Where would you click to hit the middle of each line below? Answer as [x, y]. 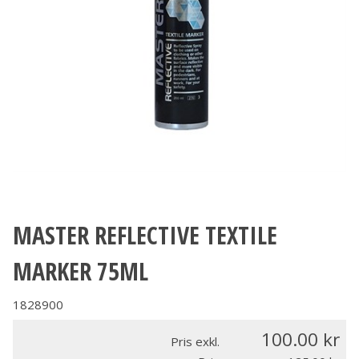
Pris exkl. [195, 341]
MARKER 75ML [81, 271]
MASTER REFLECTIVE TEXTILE [145, 235]
